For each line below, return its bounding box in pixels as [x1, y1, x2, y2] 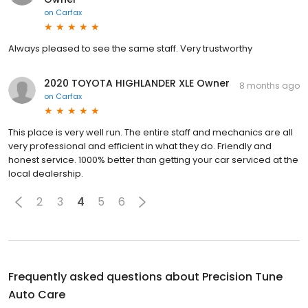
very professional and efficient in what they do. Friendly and [8, 139, 272, 153]
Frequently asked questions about [8, 268, 202, 285]
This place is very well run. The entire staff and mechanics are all [8, 125, 293, 139]
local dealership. [8, 166, 83, 180]
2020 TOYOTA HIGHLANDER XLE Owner [44, 76, 230, 90]
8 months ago [239, 79, 300, 91]
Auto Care [8, 286, 65, 302]
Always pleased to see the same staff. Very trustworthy [8, 41, 252, 55]
